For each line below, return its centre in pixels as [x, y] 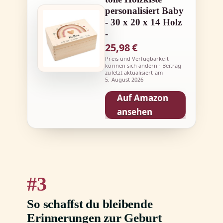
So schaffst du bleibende [90, 204]
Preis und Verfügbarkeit [137, 59]
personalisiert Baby [145, 11]
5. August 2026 [124, 80]
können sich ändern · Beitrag [143, 66]
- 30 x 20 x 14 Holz [144, 22]
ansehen [135, 112]
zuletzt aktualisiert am [134, 73]
